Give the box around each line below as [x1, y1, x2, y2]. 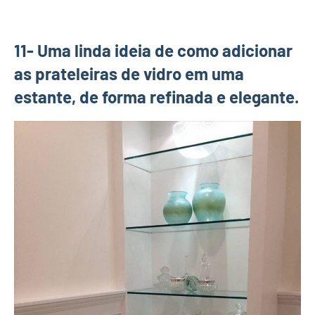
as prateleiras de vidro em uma [14, 63, 244, 84]
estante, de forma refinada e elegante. [14, 86, 299, 107]
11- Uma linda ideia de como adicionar [14, 39, 292, 60]
